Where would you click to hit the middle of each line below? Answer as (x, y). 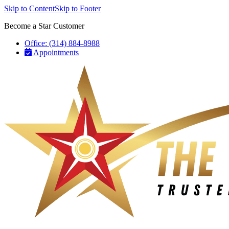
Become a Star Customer (44, 26)
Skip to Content (29, 8)
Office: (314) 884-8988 (62, 43)
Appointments (56, 52)
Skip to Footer (78, 8)
